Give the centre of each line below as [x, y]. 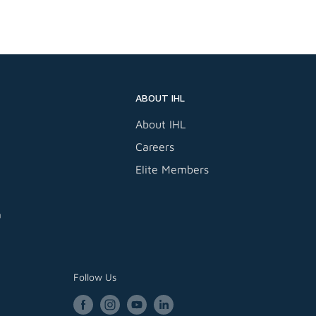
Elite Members [172, 170]
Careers [155, 147]
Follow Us [95, 277]
